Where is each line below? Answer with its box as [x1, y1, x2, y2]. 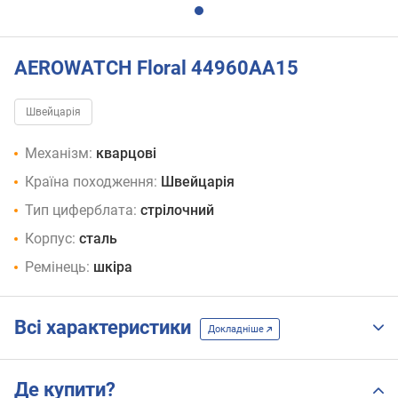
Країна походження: [25, 173, 157, 191]
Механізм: [25, 145, 92, 163]
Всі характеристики [14, 316, 200, 339]
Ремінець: [25, 259, 90, 276]
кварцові [96, 145, 156, 163]
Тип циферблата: [25, 202, 137, 219]
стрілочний [140, 202, 214, 219]
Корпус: [25, 230, 76, 248]
